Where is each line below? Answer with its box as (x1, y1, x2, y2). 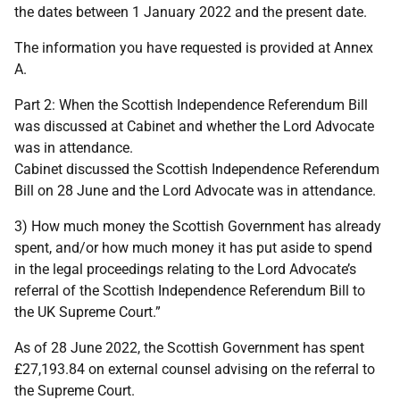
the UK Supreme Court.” (14, 304, 161, 321)
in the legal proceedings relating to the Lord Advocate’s (14, 261, 356, 278)
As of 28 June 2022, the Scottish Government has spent (14, 339, 364, 356)
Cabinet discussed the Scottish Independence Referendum (14, 161, 379, 178)
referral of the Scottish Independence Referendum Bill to (14, 282, 365, 299)
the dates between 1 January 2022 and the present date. (14, 4, 371, 21)
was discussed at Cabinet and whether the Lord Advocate (14, 118, 374, 135)
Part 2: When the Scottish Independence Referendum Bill (14, 96, 368, 113)
